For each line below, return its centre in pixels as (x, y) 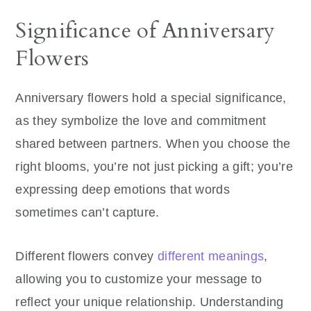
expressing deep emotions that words (123, 190)
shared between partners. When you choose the (153, 144)
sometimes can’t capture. (87, 212)
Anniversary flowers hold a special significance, (151, 98)
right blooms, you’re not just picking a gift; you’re (154, 167)
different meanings (211, 256)
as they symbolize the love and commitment (141, 121)
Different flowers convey (86, 256)
